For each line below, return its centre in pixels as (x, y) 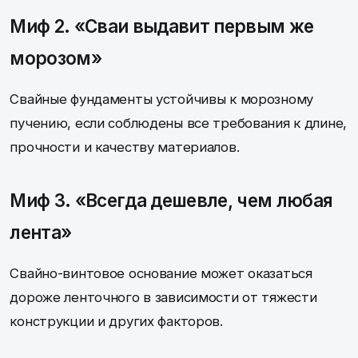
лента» (41, 232)
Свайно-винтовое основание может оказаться (161, 273)
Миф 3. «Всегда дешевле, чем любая (171, 200)
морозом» (56, 58)
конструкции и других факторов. (116, 321)
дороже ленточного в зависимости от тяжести (163, 297)
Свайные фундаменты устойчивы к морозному (161, 99)
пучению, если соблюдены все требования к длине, (178, 123)
